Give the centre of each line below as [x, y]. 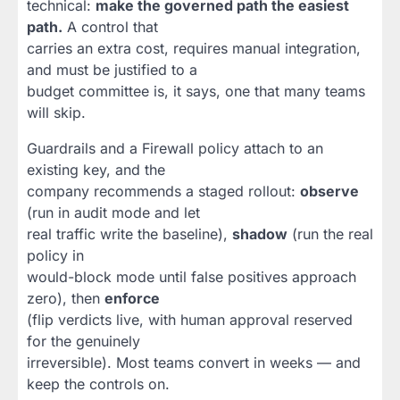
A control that [110, 27]
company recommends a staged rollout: [163, 192]
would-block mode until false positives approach [192, 277]
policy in [55, 256]
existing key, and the [96, 170]
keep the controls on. [98, 384]
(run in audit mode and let [113, 213]
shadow [260, 234]
